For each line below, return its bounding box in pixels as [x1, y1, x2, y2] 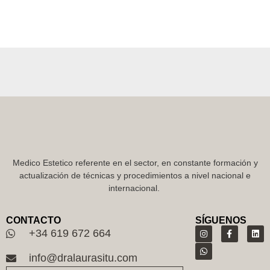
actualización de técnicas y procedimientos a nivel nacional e [19, 171, 251, 181]
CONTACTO [6, 215, 61, 225]
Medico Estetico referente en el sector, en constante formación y [12, 158, 258, 168]
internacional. [108, 183, 162, 193]
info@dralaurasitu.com [29, 251, 138, 264]
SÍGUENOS [195, 215, 246, 225]
